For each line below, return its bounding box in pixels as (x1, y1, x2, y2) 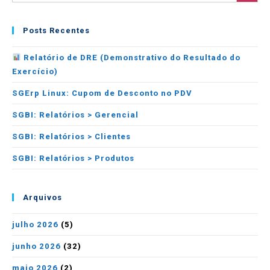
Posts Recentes (23, 26, 90, 35)
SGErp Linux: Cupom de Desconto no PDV (12, 89, 192, 98)
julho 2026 (12, 220, 58, 229)
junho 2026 (12, 242, 61, 251)
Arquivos (23, 193, 62, 202)
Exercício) (12, 67, 58, 76)
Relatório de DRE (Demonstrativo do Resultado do (20, 53, 240, 62)
